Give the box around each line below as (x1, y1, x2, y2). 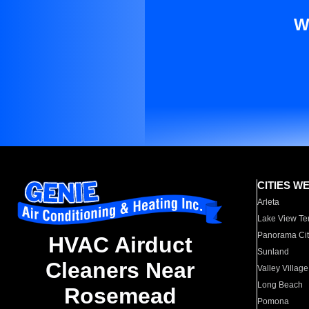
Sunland (257, 247, 290, 257)
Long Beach (257, 280, 303, 290)
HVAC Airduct (48, 232, 192, 258)
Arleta (257, 197, 280, 207)
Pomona (257, 297, 290, 306)
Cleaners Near (46, 258, 195, 283)
